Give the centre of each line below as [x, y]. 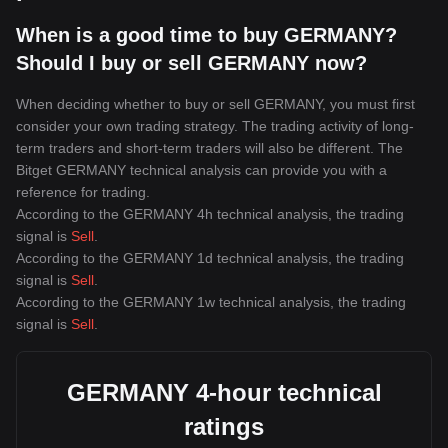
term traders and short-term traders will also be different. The [209, 148]
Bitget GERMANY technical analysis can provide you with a [201, 170]
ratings [224, 426]
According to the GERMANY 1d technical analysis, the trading [210, 258]
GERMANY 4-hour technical [224, 392]
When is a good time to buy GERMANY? [206, 35]
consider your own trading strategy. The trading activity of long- [215, 126]
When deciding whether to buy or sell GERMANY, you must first [215, 104]
